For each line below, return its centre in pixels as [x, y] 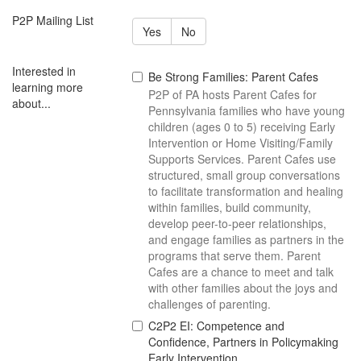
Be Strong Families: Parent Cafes [234, 77]
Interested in [44, 71]
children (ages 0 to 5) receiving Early [242, 127]
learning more [48, 87]
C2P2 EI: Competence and [217, 326]
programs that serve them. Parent [235, 255]
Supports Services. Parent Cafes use [243, 159]
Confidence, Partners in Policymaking [244, 342]
